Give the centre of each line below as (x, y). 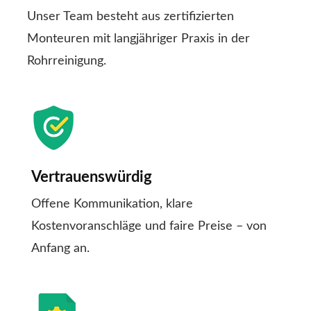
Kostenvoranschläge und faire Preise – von (149, 227)
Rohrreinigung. (67, 61)
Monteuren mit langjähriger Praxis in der (138, 39)
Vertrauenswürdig (92, 177)
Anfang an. (60, 249)
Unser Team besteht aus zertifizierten (131, 17)
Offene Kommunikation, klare (112, 204)
